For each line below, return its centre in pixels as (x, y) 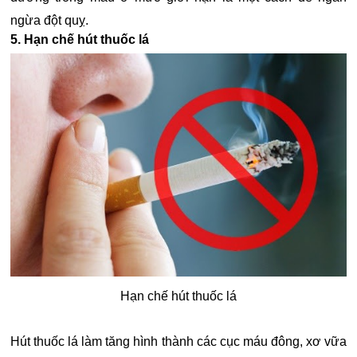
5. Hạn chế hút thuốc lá (80, 40)
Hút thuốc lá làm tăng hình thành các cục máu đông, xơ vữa (178, 342)
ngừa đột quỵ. (49, 21)
